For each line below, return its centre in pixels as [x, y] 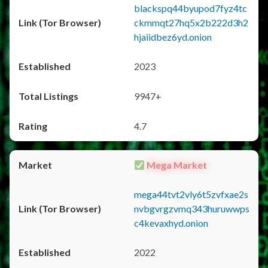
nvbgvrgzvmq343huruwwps [192, 208]
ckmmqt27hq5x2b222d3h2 [191, 22]
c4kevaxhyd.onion [171, 223]
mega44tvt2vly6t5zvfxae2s [191, 194]
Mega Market [176, 165]
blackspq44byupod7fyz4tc [191, 8]
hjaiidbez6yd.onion [173, 37]
